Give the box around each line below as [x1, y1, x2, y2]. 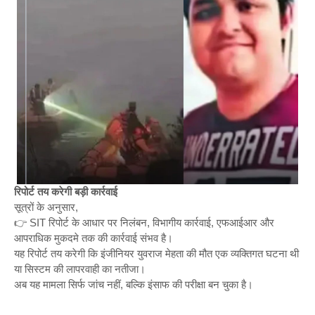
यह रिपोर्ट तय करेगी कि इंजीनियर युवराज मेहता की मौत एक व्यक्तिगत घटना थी [14, 247, 299, 259]
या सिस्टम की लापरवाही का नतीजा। [14, 262, 146, 275]
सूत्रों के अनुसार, [14, 200, 78, 213]
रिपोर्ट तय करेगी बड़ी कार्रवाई [14, 185, 117, 198]
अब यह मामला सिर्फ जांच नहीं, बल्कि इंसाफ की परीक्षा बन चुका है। [14, 278, 253, 290]
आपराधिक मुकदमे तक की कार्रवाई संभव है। [14, 231, 173, 244]
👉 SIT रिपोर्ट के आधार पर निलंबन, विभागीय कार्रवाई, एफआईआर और [14, 216, 274, 229]
